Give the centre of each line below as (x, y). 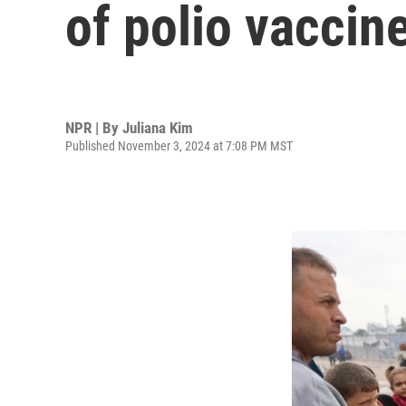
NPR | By (94, 127)
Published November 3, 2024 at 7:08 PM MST (179, 145)
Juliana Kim (158, 127)
